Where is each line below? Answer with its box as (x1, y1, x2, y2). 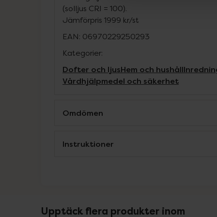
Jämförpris (62, 15, 102, 25)
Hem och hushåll (121, 64, 184, 75)
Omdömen (62, 108, 103, 118)
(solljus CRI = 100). (62, 3, 127, 13)
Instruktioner (62, 139, 114, 149)
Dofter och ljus (62, 64, 121, 75)
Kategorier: (62, 48, 103, 58)
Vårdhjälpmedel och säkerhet (62, 76, 179, 86)
